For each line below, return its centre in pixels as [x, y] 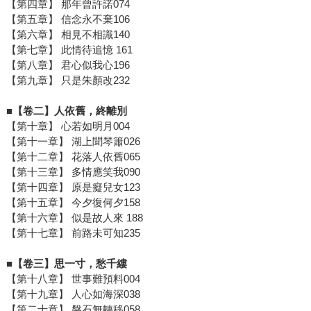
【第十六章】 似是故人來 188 [74, 217]
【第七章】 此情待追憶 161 [69, 49]
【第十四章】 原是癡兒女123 [73, 187]
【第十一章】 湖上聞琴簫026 [73, 141]
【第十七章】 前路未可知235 [73, 233]
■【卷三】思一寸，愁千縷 [66, 263]
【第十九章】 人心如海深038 [73, 294]
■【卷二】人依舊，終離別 [66, 110]
